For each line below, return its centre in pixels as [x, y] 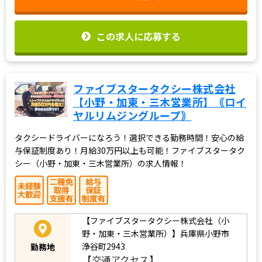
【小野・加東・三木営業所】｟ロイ [160, 101]
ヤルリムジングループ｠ [132, 115]
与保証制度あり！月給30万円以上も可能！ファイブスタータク [130, 150]
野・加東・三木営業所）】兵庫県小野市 [156, 233]
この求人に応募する [139, 36]
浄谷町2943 [104, 246]
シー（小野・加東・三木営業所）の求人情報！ [101, 163]
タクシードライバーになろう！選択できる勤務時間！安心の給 [129, 137]
